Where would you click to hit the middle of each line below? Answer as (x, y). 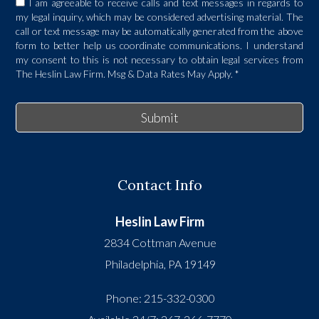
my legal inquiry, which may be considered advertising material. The (159, 17)
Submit (159, 118)
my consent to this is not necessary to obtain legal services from (159, 60)
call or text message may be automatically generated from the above (159, 31)
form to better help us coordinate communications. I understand (159, 46)
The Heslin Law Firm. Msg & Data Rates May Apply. (126, 74)
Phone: (123, 298)
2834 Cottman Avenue (160, 243)
